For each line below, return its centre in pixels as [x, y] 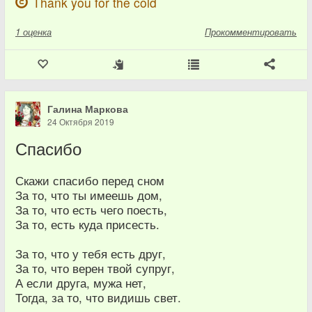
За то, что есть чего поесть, [91, 210]
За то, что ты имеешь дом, [89, 195]
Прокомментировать [251, 32]
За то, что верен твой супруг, [95, 268]
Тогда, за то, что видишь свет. [98, 298]
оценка [37, 32]
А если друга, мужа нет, [81, 283]
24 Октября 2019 [81, 122]
